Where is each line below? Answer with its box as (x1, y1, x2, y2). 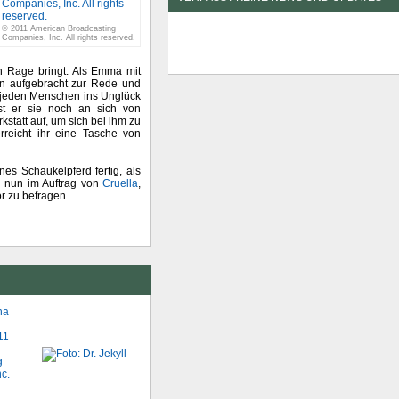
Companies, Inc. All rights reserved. (2, 33, 135, 42)
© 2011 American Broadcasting (2, 24, 116, 33)
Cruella (102, 177, 138, 190)
